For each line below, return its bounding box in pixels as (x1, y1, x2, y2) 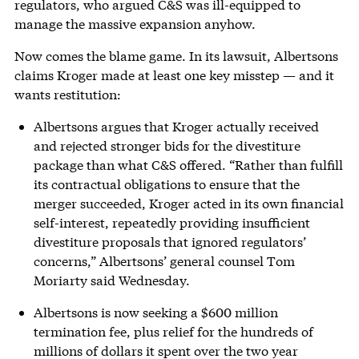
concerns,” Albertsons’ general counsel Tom (33, 252, 295, 269)
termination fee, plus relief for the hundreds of (33, 322, 313, 340)
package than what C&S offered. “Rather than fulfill (33, 155, 343, 173)
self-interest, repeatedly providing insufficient (33, 213, 310, 231)
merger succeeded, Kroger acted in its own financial (33, 194, 344, 212)
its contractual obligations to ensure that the (33, 175, 300, 192)
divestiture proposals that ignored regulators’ (33, 232, 306, 250)
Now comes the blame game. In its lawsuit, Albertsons (14, 46, 338, 64)
